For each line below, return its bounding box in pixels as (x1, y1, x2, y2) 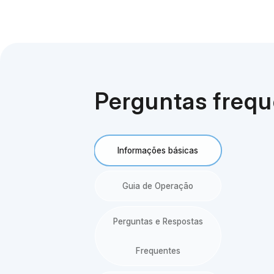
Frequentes (135, 246, 180, 256)
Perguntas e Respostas (113, 217, 203, 227)
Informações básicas (117, 145, 199, 155)
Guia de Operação (122, 181, 194, 191)
